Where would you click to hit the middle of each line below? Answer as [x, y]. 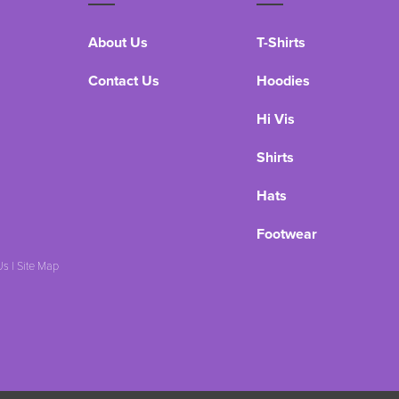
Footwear [286, 234]
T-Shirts [281, 42]
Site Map [38, 266]
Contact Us [124, 81]
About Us [118, 42]
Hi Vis [275, 119]
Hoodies [283, 81]
